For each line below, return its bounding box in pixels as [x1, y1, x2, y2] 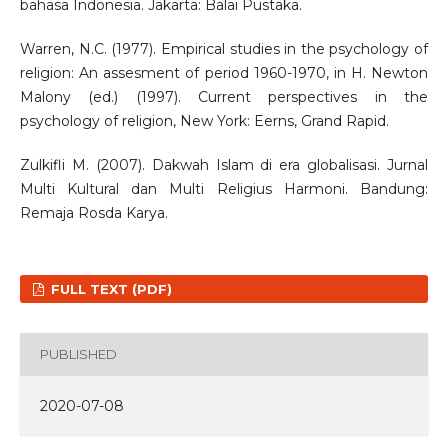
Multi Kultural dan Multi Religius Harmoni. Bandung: [19, 179, 429, 198]
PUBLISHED [39, 346, 117, 363]
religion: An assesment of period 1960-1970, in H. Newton [19, 63, 429, 82]
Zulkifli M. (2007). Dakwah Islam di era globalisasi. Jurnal [19, 155, 429, 174]
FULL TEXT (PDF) [47, 280, 173, 297]
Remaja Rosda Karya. [19, 203, 168, 222]
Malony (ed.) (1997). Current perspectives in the [19, 87, 429, 106]
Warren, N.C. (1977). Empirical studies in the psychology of [19, 39, 429, 58]
